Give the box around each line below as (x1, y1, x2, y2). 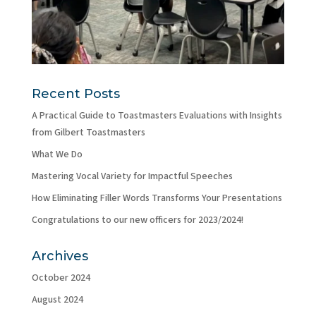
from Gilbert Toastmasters (31, 126, 145, 140)
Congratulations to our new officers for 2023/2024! (31, 213, 243, 227)
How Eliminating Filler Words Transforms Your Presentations (31, 191, 282, 205)
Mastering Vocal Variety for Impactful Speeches (31, 169, 233, 183)
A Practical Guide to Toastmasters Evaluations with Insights (31, 109, 282, 123)
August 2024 (31, 293, 83, 307)
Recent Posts (31, 86, 120, 102)
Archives (31, 248, 88, 264)
